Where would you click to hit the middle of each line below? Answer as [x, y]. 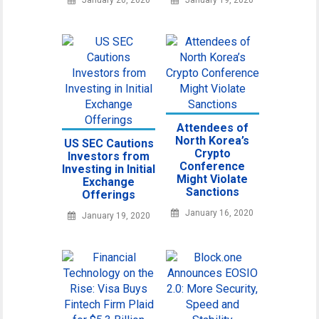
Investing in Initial [109, 169]
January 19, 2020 [116, 215]
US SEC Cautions [109, 143]
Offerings [109, 194]
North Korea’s [213, 140]
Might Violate [213, 179]
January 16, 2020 [220, 213]
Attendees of [212, 127]
